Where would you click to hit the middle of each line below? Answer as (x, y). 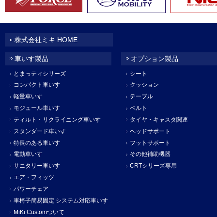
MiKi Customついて (39, 212)
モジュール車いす (37, 108)
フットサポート (150, 143)
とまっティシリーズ (40, 73)
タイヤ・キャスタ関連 (159, 119)
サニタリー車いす (37, 166)
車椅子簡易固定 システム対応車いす (61, 200)
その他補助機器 (150, 154)
